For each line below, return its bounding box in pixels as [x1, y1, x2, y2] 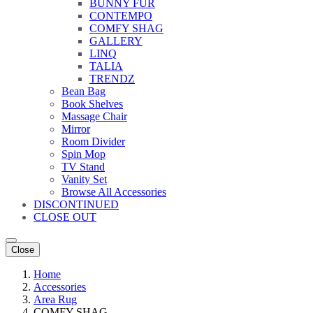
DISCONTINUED [34, 198, 119, 210]
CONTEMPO [89, 9, 152, 22]
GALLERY [89, 34, 143, 47]
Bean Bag [61, 85, 105, 97]
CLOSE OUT [34, 210, 96, 223]
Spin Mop [61, 147, 105, 160]
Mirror [61, 122, 90, 135]
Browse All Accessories [61, 185, 166, 198]
